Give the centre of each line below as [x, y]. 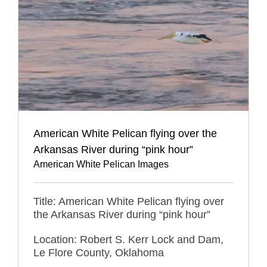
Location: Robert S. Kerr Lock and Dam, [128, 239]
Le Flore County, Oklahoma [99, 252]
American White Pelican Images [101, 164]
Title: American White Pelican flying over [129, 201]
